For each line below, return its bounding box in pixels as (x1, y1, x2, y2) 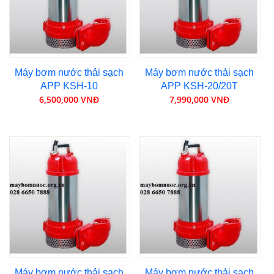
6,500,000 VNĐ (39, 93, 99, 105)
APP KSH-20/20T (161, 80, 239, 91)
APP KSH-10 (40, 80, 98, 91)
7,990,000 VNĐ (169, 93, 230, 105)
